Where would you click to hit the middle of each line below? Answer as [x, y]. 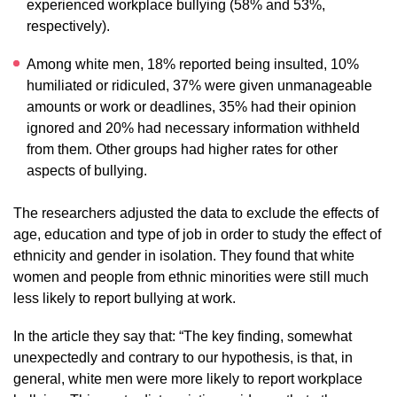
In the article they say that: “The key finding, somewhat [183, 336]
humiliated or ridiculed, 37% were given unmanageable [199, 86]
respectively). [70, 27]
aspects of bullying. [89, 171]
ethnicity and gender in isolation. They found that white [184, 256]
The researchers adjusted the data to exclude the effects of [196, 214]
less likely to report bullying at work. [126, 299]
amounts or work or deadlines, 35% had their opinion [191, 107]
